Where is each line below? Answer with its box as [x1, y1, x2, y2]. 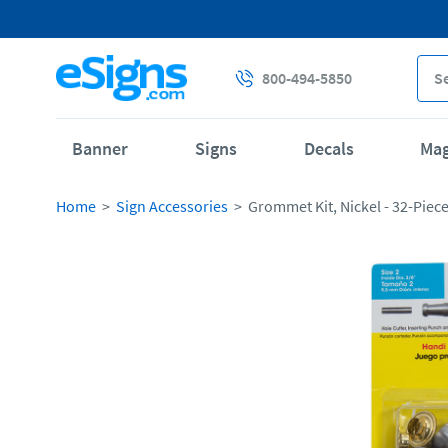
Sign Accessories [116, 196, 228, 216]
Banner [72, 137, 128, 160]
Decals [303, 137, 354, 160]
